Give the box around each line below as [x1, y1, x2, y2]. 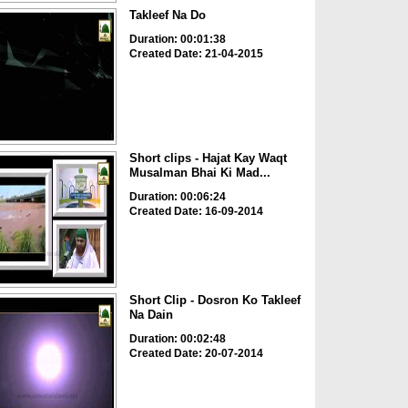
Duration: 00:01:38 [128, 33, 226, 46]
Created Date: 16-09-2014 [128, 204, 263, 218]
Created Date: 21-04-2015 [128, 47, 263, 61]
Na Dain [128, 308, 173, 322]
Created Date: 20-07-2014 [128, 347, 263, 361]
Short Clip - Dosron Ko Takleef [128, 293, 301, 308]
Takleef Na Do [128, 8, 206, 23]
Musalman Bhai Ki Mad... [128, 165, 270, 179]
